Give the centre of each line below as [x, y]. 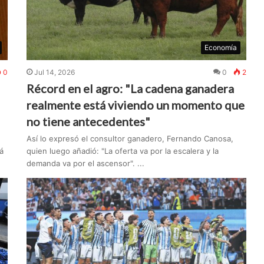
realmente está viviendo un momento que [136, 105]
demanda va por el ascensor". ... [86, 164]
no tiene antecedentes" [89, 122]
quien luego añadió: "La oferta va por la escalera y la [123, 151]
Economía [221, 48]
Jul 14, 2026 [55, 72]
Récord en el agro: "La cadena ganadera [131, 89]
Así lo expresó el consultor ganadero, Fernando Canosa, [130, 139]
